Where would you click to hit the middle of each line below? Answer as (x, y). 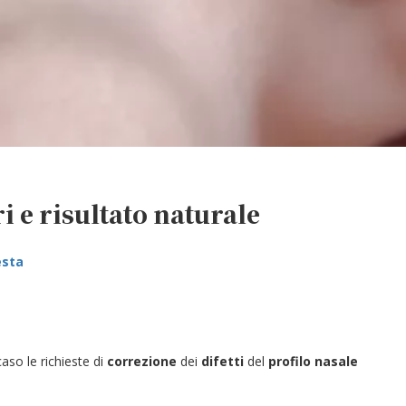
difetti (222, 361)
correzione (142, 361)
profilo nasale (313, 361)
